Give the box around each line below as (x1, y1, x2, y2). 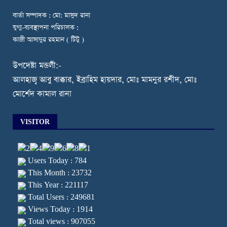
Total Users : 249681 (26, 193, 95, 203)
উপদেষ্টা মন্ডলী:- (13, 60, 61, 72)
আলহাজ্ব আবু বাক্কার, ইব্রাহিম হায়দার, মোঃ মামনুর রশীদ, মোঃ (13, 74, 197, 86)
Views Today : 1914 (26, 205, 93, 215)
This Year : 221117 (26, 180, 88, 191)
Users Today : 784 (26, 156, 87, 166)
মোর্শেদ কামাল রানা (13, 89, 71, 100)
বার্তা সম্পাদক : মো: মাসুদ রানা (13, 11, 90, 21)
